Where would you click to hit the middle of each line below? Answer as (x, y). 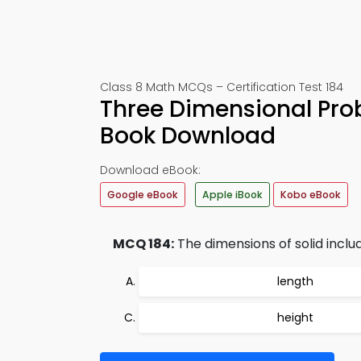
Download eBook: (150, 170)
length (295, 281)
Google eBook (143, 195)
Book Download (188, 136)
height (295, 317)
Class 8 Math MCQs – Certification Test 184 (222, 87)
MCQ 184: (143, 244)
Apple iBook (232, 195)
